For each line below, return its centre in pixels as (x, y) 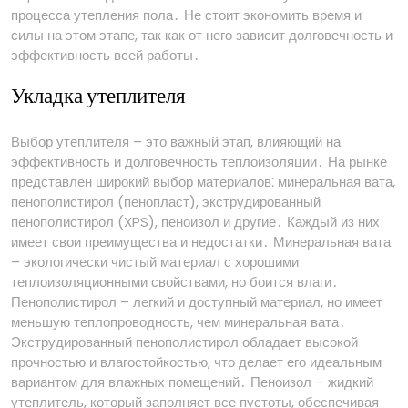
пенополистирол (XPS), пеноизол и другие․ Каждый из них (195, 222)
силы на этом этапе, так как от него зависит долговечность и (202, 35)
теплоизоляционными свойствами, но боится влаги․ (175, 282)
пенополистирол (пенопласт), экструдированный (166, 202)
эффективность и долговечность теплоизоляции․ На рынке (199, 162)
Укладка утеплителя (98, 97)
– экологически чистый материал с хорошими (155, 262)
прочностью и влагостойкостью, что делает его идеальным (196, 362)
